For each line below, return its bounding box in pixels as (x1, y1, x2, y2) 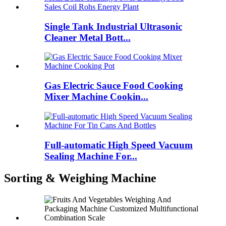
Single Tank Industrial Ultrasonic (44, 21, 182, 32)
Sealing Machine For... (44, 150, 137, 161)
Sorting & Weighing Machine (4, 172, 156, 185)
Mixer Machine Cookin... (44, 91, 148, 102)
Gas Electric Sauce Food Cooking (44, 80, 183, 91)
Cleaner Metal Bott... (44, 32, 131, 43)
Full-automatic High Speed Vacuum (44, 139, 193, 150)
